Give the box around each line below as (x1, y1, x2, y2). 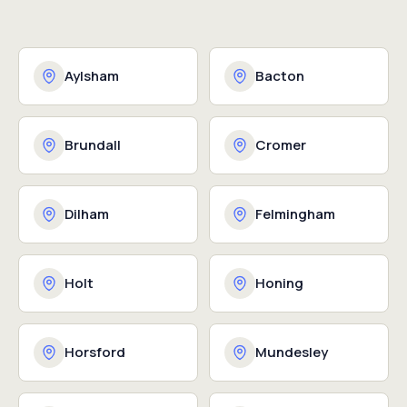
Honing (255, 273, 303, 293)
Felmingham (255, 204, 335, 223)
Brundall (65, 135, 121, 154)
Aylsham (65, 66, 119, 85)
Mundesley (255, 342, 328, 362)
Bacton (255, 66, 304, 85)
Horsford (65, 342, 125, 362)
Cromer (255, 135, 306, 154)
